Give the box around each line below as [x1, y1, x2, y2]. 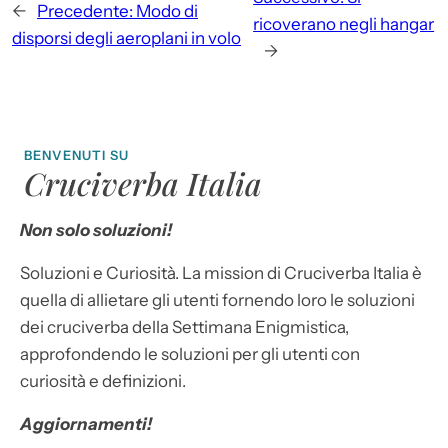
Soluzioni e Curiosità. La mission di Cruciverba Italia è [20, 263, 422, 284]
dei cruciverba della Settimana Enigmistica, [20, 317, 349, 338]
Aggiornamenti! [20, 414, 152, 435]
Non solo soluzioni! [20, 220, 172, 241]
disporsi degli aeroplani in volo [12, 27, 241, 48]
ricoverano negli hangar [253, 14, 435, 35]
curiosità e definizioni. [20, 371, 186, 392]
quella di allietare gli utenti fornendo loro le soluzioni [20, 290, 415, 311]
